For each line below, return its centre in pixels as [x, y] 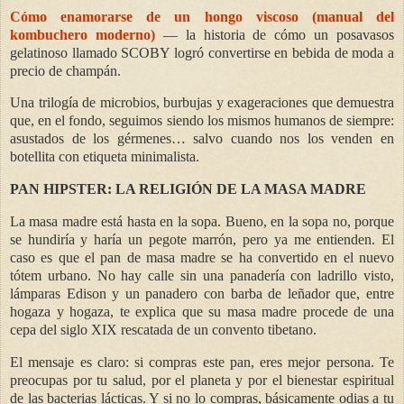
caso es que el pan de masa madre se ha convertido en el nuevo [202, 257]
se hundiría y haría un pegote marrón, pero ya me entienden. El [202, 239]
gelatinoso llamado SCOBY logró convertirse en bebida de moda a [202, 52]
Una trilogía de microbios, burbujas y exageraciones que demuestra [202, 103]
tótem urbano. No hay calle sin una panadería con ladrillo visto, [202, 275]
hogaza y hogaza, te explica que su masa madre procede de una [202, 312]
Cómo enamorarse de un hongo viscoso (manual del [202, 16]
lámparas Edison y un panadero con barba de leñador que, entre [202, 294]
